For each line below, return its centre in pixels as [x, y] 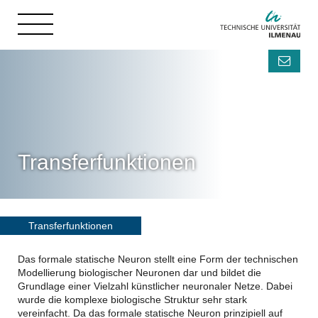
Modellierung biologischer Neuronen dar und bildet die [139, 273]
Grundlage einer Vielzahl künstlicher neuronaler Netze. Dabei [155, 286]
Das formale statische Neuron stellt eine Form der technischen [158, 259]
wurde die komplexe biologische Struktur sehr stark [132, 300]
